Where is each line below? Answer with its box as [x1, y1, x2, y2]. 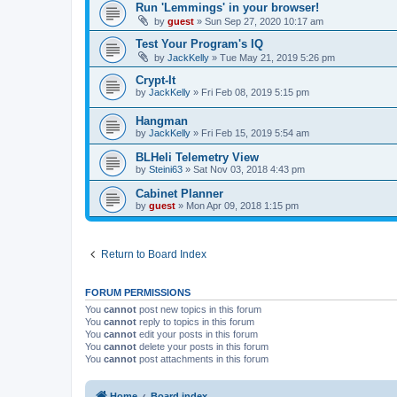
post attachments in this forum [136, 354, 269, 365]
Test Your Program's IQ [136, 36, 263, 51]
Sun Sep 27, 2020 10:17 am [205, 15, 323, 27]
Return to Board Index [101, 248, 206, 261]
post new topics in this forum [136, 304, 261, 315]
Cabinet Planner [136, 187, 223, 201]
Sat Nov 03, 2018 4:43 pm [193, 164, 305, 175]
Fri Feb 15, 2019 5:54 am [201, 128, 309, 139]
